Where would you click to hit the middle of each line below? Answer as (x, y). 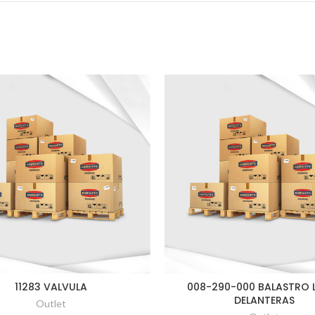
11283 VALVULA (51, 287)
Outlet (51, 303)
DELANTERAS (264, 300)
